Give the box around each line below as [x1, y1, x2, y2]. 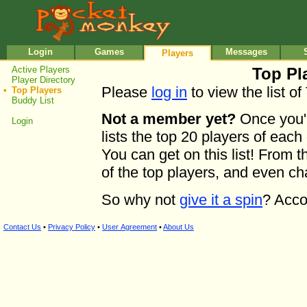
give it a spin [180, 191, 262, 208]
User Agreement [102, 223, 157, 231]
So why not [101, 191, 180, 208]
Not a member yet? [101, 110, 236, 128]
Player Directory [12, 75, 75, 85]
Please [101, 84, 151, 101]
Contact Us [3, 223, 41, 231]
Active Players [12, 64, 70, 75]
